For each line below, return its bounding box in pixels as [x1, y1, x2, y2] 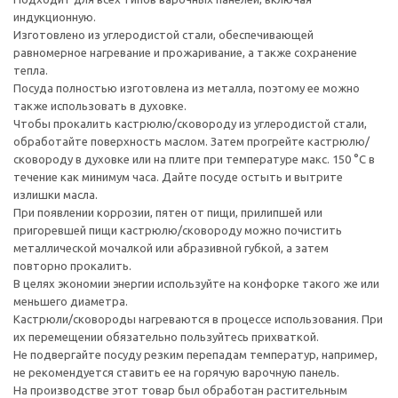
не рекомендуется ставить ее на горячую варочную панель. [13, 365, 339, 378]
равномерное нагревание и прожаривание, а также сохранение [13, 45, 357, 59]
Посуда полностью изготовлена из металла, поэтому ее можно [13, 81, 360, 94]
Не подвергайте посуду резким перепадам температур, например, [13, 347, 378, 361]
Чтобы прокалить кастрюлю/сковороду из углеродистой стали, [13, 116, 367, 130]
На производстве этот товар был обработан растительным [13, 383, 347, 396]
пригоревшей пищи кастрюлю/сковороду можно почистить [13, 223, 342, 236]
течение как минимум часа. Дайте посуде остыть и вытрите [13, 170, 343, 183]
